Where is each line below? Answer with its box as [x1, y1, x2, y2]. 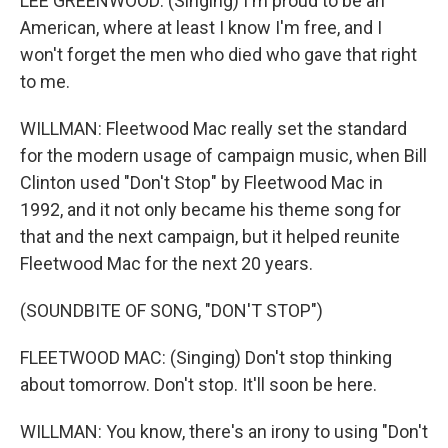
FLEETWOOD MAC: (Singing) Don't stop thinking [20, 347, 392, 368]
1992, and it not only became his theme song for [20, 199, 401, 220]
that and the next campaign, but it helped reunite [20, 226, 400, 247]
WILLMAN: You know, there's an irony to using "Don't [20, 421, 428, 442]
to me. [20, 71, 70, 92]
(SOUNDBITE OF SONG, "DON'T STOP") [20, 300, 323, 321]
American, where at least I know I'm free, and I [20, 17, 382, 38]
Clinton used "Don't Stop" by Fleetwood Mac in [20, 172, 383, 193]
